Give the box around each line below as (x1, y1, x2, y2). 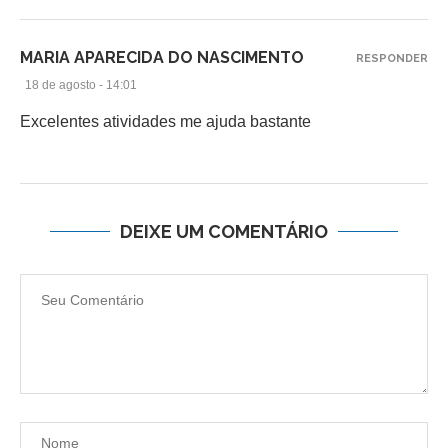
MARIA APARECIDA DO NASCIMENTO (20, 47, 304, 67)
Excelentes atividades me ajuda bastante (20, 112, 311, 130)
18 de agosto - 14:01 (25, 77, 137, 92)
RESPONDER (356, 51, 428, 65)
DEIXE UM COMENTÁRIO (120, 220, 328, 242)
